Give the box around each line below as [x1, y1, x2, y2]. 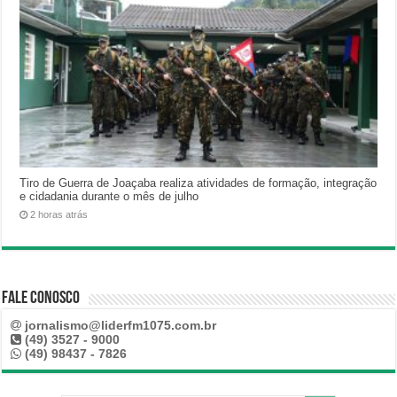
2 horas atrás [30, 209, 89, 221]
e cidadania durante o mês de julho [19, 190, 199, 204]
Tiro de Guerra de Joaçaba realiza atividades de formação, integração [19, 176, 378, 191]
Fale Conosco [2, 290, 81, 308]
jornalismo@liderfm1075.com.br [25, 318, 217, 333]
